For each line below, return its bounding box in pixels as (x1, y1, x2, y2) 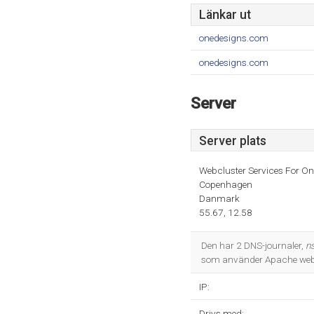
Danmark (199, 193, 240, 204)
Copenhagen (199, 179, 252, 190)
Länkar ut (199, 8, 251, 22)
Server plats (199, 134, 266, 148)
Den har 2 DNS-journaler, (201, 240, 306, 251)
